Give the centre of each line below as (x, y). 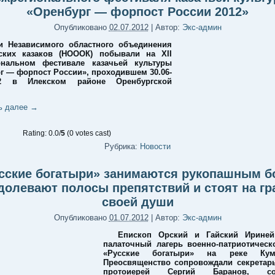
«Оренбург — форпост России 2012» (137, 12)
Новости (155, 146)
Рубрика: (121, 146)
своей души (137, 202)
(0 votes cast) (88, 133)
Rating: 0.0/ (42, 133)
